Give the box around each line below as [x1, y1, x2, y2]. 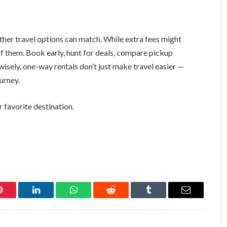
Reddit [110, 193, 135, 202]
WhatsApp [72, 193, 112, 202]
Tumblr [147, 193, 175, 202]
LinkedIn [35, 193, 69, 202]
